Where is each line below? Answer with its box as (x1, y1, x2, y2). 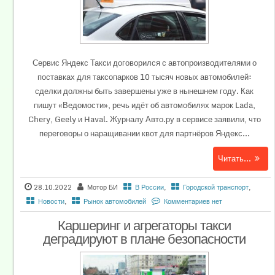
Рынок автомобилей (83, 196, 147, 207)
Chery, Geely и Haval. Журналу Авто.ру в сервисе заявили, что (28, 112, 261, 126)
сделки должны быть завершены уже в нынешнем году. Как (35, 84, 254, 98)
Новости (38, 196, 65, 207)
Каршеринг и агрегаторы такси (58, 214, 231, 236)
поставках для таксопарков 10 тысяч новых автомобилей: (37, 70, 252, 83)
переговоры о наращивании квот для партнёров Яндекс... (39, 126, 250, 140)
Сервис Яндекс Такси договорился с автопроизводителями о (32, 56, 257, 69)
